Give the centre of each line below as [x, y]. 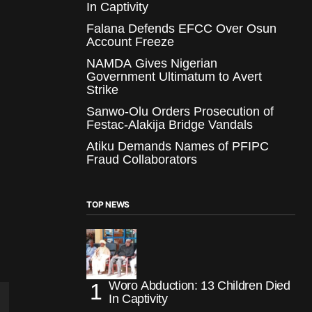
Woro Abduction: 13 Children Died [200, 285]
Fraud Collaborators [142, 159]
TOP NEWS [108, 204]
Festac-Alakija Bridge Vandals [170, 124]
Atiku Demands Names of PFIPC [178, 146]
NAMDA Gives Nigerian [152, 63]
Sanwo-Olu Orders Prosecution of [180, 111]
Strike [102, 89]
